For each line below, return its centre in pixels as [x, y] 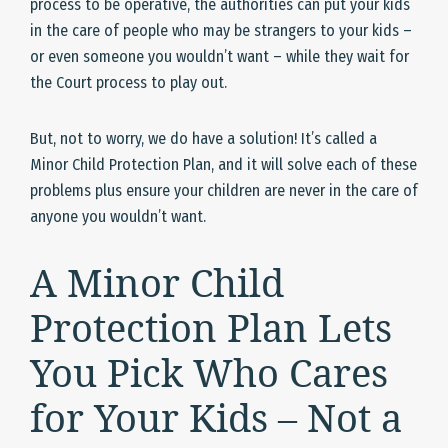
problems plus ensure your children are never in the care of [224, 191]
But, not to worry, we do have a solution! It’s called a [203, 139]
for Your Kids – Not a [216, 417]
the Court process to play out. [128, 83]
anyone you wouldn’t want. [118, 217]
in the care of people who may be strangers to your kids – [221, 31]
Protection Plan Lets [211, 327]
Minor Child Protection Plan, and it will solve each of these [223, 165]
